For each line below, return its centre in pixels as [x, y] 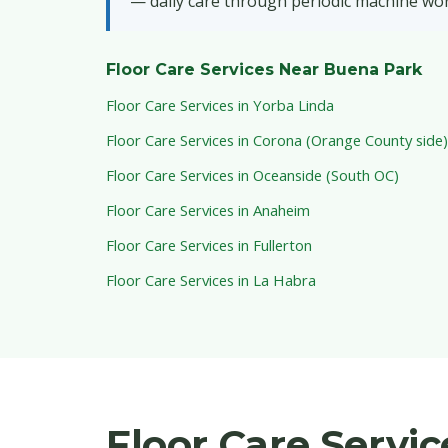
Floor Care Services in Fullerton [209, 245]
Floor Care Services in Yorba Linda [220, 105]
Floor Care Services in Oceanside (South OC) [252, 175]
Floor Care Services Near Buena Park [264, 70]
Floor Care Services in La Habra [211, 280]
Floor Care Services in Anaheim [208, 210]
